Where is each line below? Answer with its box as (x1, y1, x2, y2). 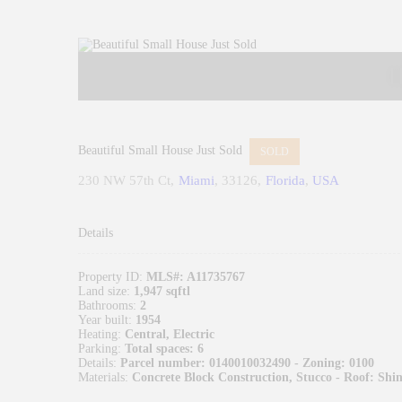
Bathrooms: (78, 298, 136, 312)
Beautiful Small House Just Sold (78, 144, 246, 158)
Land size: (78, 284, 130, 298)
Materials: (78, 370, 128, 384)
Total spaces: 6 (125, 341, 204, 355)
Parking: (78, 341, 121, 355)
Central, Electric (125, 327, 214, 341)
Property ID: (78, 269, 143, 284)
